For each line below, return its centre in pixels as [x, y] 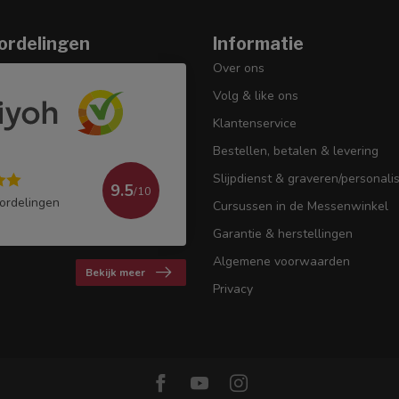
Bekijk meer [115, 273]
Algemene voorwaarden [281, 261]
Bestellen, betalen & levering [296, 151]
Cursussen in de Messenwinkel [301, 206]
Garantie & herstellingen [283, 233]
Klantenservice [255, 123]
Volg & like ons [256, 95]
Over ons [239, 68]
